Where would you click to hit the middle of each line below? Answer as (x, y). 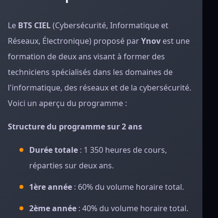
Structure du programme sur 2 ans (75, 127)
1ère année (51, 187)
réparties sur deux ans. (72, 165)
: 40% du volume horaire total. (132, 208)
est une (175, 41)
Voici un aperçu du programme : (67, 103)
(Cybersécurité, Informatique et (109, 25)
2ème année (53, 208)
